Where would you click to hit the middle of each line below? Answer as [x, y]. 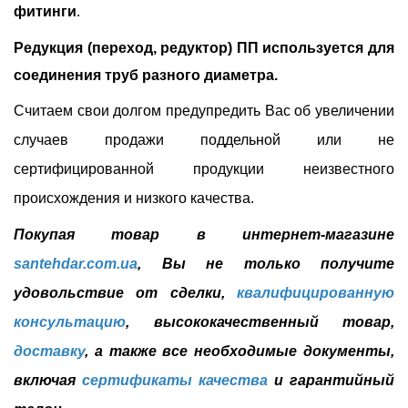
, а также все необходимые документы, [240, 352]
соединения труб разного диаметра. [146, 76]
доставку [49, 352]
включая [48, 381]
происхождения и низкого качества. [134, 199]
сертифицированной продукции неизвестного [204, 169]
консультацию [70, 322]
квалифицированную [316, 293]
